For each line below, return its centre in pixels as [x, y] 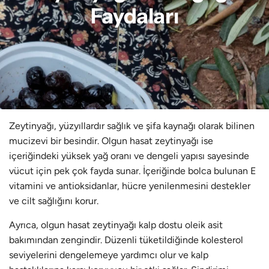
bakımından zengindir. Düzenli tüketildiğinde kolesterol [126, 240]
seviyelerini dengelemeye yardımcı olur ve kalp [109, 255]
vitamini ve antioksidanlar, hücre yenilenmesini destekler [130, 186]
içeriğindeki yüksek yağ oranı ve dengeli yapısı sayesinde [129, 156]
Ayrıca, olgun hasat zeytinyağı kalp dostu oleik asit [116, 225]
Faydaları [134, 16]
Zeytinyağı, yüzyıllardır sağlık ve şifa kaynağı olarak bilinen [132, 126]
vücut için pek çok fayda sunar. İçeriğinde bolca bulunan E [132, 171]
